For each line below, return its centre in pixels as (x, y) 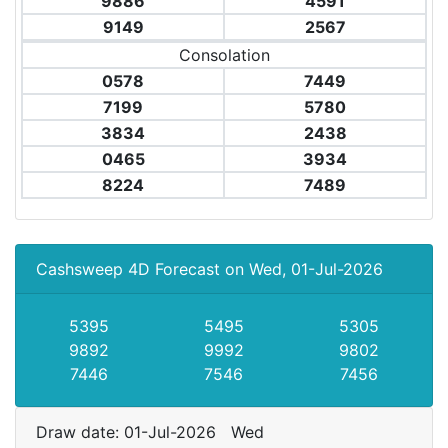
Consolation (224, 55)
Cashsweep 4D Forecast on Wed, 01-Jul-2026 (209, 269)
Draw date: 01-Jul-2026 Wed (155, 432)
